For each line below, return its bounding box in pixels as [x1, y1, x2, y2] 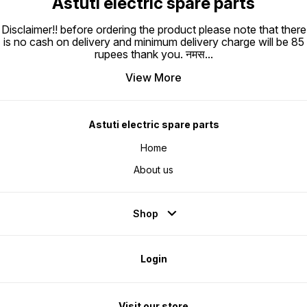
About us [134, 164, 173, 176]
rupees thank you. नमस [94, 47, 205, 62]
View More [125, 71, 182, 85]
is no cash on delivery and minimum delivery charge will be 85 [3, 35, 304, 49]
